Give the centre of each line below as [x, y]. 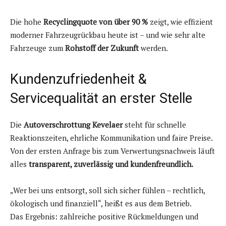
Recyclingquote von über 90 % [96, 22]
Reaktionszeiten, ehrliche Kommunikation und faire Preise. [111, 138]
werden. [153, 48]
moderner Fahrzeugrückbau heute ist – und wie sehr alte [108, 35]
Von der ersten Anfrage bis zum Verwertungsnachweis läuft [112, 151]
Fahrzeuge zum [38, 48]
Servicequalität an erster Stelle [101, 99]
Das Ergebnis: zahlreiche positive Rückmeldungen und [104, 217]
